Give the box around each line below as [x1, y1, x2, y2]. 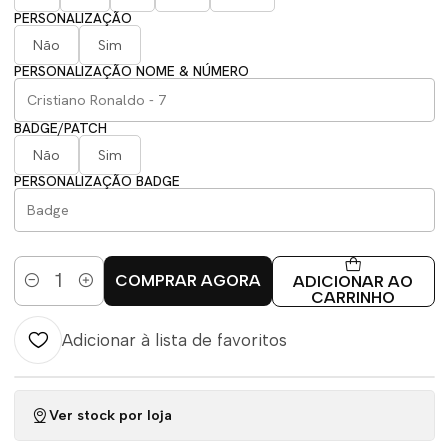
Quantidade [13, 283, 91, 302]
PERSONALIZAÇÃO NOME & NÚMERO [13, 61, 249, 80]
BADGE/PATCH [13, 118, 107, 137]
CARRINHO [311, 287, 396, 307]
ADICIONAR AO [293, 271, 414, 291]
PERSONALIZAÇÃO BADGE [13, 171, 180, 190]
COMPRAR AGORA [114, 270, 261, 290]
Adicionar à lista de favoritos [61, 329, 287, 350]
